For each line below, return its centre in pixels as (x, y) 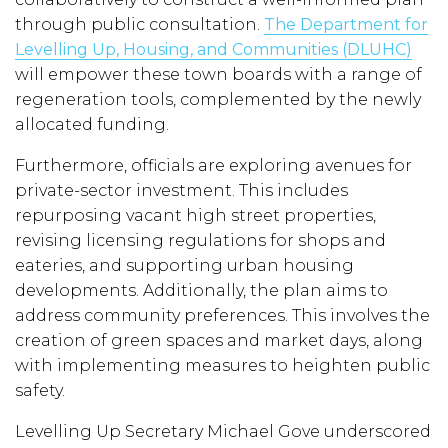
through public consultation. (139, 25)
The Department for (346, 25)
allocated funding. (92, 125)
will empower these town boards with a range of (218, 75)
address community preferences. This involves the (222, 316)
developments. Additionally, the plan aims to (201, 291)
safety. (40, 391)
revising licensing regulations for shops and (200, 241)
